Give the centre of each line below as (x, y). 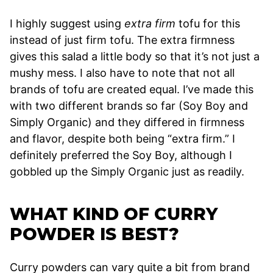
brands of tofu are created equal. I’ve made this (132, 89)
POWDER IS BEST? (94, 234)
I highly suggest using (67, 23)
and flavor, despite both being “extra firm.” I (122, 138)
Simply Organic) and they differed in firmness (127, 122)
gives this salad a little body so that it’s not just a (135, 56)
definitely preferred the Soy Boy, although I (121, 155)
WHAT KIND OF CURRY (114, 214)
